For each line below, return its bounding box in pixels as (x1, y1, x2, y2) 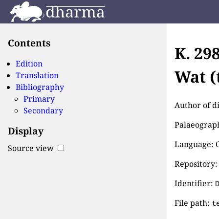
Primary (23, 93, 55, 104)
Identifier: (175, 177, 216, 189)
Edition (16, 58, 43, 69)
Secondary (23, 105, 63, 116)
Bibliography (16, 81, 64, 92)
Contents (8, 36, 50, 49)
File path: (175, 197, 212, 208)
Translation (16, 69, 59, 81)
